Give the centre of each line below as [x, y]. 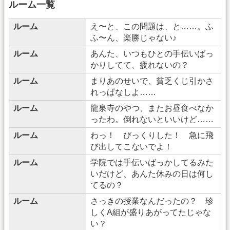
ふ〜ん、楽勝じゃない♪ [133, 37]
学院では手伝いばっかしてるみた [152, 162]
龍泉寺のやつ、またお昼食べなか [152, 108]
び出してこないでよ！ [131, 146]
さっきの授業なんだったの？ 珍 [152, 201]
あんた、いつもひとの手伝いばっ [152, 53]
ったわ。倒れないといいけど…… [152, 119]
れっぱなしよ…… [123, 92]
